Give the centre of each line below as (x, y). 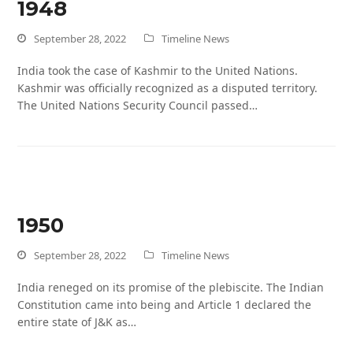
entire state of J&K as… (77, 322)
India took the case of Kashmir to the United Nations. (158, 71)
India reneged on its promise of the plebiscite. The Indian (171, 288)
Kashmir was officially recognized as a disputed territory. (168, 88)
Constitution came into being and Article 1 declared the (165, 305)
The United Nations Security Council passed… (138, 106)
